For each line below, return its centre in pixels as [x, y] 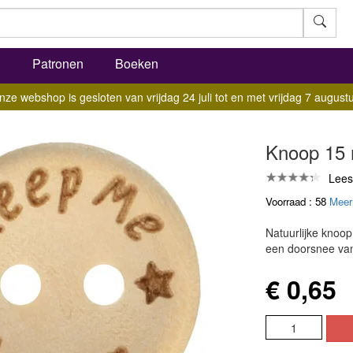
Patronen [58, 63]
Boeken [137, 63]
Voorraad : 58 [297, 201]
